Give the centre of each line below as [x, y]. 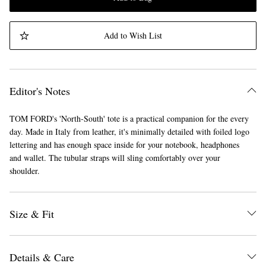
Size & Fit [32, 214]
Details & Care [42, 257]
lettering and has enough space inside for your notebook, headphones [124, 145]
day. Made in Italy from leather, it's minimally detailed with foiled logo [129, 132]
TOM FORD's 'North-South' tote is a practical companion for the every [129, 119]
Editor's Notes [40, 91]
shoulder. [25, 171]
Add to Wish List [133, 36]
